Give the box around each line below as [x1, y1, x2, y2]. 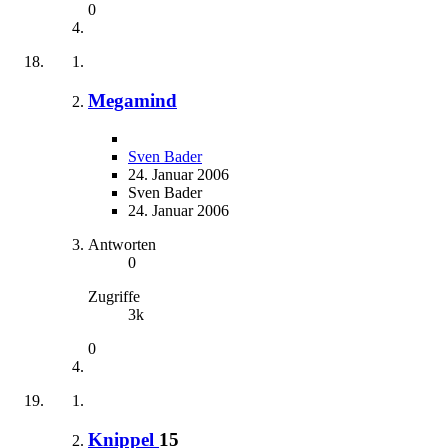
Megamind [88, 89, 177, 111]
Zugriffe [88, 288, 140, 306]
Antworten [88, 236, 156, 254]
